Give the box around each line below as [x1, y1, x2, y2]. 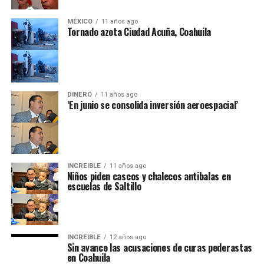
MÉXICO [67, 18, 93, 26]
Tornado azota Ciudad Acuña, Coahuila [67, 25, 212, 39]
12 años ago [109, 233, 146, 242]
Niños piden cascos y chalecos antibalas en [67, 169, 231, 183]
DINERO [67, 90, 92, 98]
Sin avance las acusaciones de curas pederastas [67, 240, 252, 255]
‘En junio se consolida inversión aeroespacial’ [67, 97, 238, 112]
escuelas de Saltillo [67, 179, 141, 193]
